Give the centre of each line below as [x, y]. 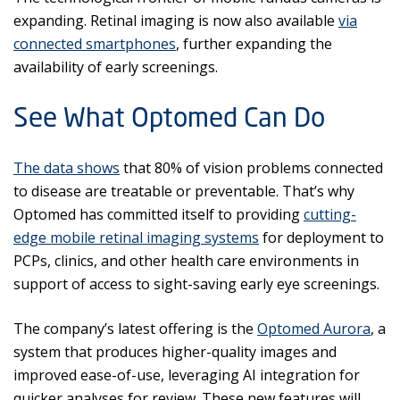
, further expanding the [254, 44]
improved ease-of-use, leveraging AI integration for [187, 375]
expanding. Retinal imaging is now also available [176, 21]
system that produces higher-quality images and [175, 352]
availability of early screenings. [116, 67]
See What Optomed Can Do [169, 117]
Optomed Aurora [314, 329]
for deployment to [321, 237]
